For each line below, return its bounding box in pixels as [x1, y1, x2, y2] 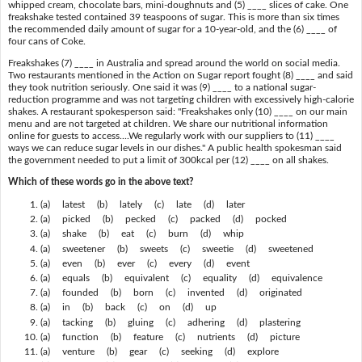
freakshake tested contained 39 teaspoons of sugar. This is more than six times [7, 11, 339, 22]
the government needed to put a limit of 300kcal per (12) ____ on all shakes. [7, 155, 329, 165]
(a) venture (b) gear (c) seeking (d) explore [40, 347, 288, 357]
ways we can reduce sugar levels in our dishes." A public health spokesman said [7, 143, 342, 153]
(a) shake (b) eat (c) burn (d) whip [40, 229, 254, 239]
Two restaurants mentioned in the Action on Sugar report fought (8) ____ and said [7, 70, 353, 80]
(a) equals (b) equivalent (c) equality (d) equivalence [40, 272, 332, 283]
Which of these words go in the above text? [7, 177, 194, 187]
